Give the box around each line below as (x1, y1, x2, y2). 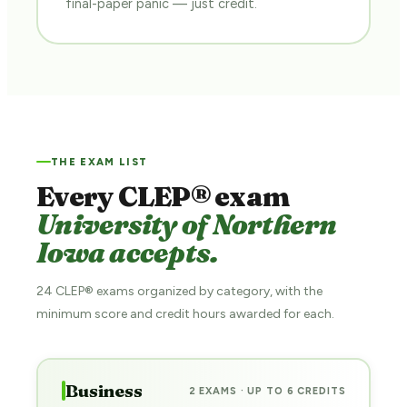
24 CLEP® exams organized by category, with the (36, 283, 323, 299)
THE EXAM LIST (51, 155, 148, 168)
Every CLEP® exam (36, 179, 290, 213)
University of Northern (36, 207, 337, 242)
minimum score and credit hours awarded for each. (36, 305, 334, 322)
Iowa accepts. (36, 235, 219, 270)
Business (65, 380, 143, 402)
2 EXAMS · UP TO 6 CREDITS (188, 384, 346, 397)
